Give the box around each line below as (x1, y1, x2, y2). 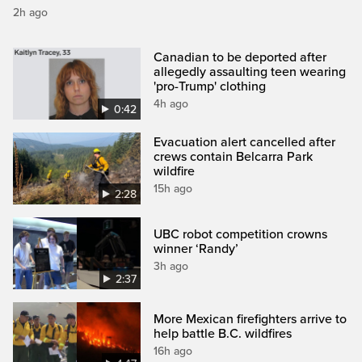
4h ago (154, 96, 189, 111)
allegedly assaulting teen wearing (154, 63, 347, 80)
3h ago (154, 259, 189, 273)
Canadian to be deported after (154, 48, 327, 65)
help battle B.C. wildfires (154, 326, 293, 342)
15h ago (154, 181, 193, 196)
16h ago (154, 344, 193, 358)
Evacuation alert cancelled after (154, 133, 336, 150)
